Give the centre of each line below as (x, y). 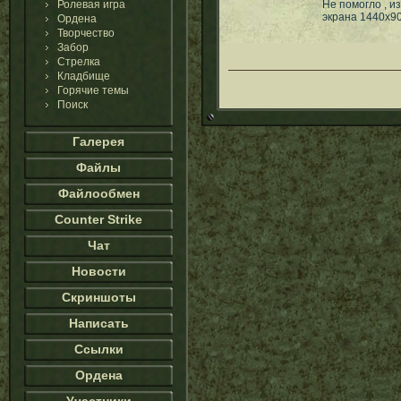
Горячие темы (93, 90)
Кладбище (84, 76)
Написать (98, 323)
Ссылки (98, 349)
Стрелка (79, 62)
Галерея (98, 141)
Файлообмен (98, 193)
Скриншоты (98, 297)
